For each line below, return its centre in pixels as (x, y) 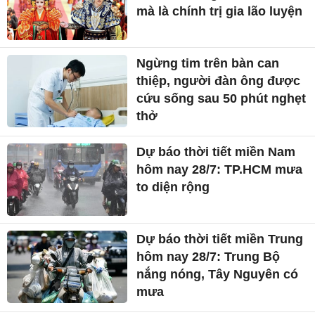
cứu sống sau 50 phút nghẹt (221, 99)
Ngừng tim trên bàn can (208, 64)
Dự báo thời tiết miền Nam (216, 152)
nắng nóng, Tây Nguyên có (218, 274)
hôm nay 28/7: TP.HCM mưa (220, 170)
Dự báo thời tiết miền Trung (220, 239)
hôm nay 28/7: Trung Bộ (208, 256)
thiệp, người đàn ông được (219, 81)
